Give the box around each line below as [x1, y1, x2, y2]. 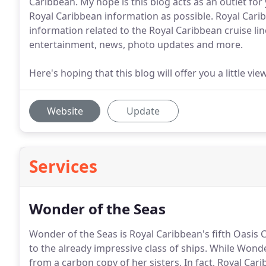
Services [29, 155, 97, 178]
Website [46, 104, 83, 118]
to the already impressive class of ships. [29, 242, 207, 255]
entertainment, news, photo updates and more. [29, 38, 243, 51]
